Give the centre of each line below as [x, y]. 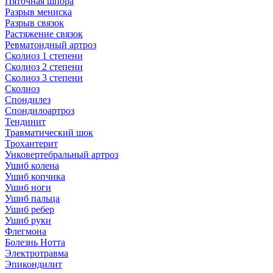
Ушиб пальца [32, 198]
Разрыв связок [34, 23]
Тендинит [25, 121]
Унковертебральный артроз [62, 154]
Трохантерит [31, 143]
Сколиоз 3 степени [44, 77]
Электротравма [37, 253]
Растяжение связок [44, 34]
